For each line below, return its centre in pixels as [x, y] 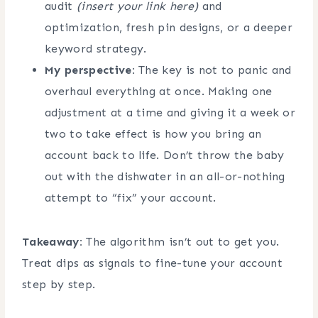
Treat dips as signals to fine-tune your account [153, 263]
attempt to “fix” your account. [131, 197]
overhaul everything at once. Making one [159, 91]
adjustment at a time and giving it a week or [170, 112]
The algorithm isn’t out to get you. [181, 241]
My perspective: [90, 70]
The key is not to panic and [213, 70]
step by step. [59, 284]
